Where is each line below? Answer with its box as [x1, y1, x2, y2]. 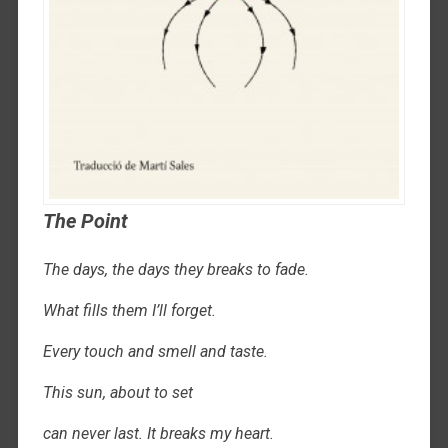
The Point [42, 209, 128, 234]
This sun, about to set [42, 383, 193, 403]
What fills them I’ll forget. [42, 301, 216, 321]
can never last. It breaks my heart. [42, 424, 274, 444]
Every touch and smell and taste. [42, 342, 268, 362]
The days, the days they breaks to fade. [42, 260, 309, 280]
